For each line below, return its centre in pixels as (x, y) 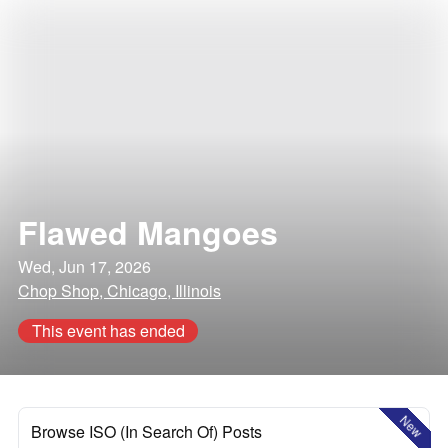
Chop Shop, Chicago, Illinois (119, 290)
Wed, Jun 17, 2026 (84, 266)
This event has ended (108, 330)
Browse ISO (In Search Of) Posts (146, 431)
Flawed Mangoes (148, 232)
